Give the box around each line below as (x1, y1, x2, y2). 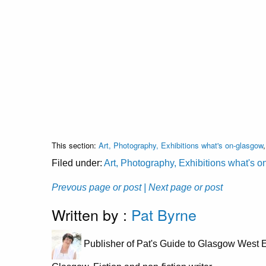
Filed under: (52, 157, 104, 168)
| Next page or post (144, 182, 223, 192)
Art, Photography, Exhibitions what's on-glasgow (99, 139, 263, 151)
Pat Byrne (131, 203, 197, 225)
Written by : (52, 203, 131, 225)
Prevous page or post (52, 182, 141, 192)
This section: (52, 139, 99, 151)
